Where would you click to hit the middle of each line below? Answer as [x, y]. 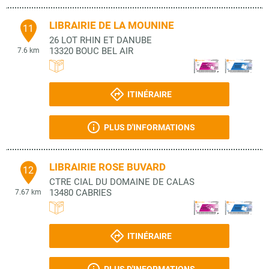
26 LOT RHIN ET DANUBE [101, 40]
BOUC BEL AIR [104, 51]
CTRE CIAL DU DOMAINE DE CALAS [122, 182]
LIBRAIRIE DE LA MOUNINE [112, 25]
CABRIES [94, 193]
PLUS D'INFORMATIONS [149, 127]
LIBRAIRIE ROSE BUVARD [107, 167]
